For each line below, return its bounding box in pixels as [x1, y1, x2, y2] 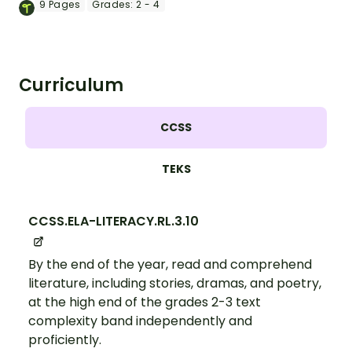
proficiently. [28, 330, 101, 349]
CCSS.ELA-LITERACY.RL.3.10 [28, 212, 199, 231]
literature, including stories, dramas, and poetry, [28, 273, 321, 292]
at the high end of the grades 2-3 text [28, 292, 261, 311]
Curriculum [19, 73, 123, 98]
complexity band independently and [28, 311, 252, 330]
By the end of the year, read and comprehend [28, 255, 312, 273]
